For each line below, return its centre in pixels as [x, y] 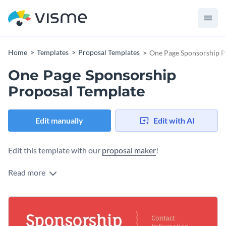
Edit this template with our [55, 150]
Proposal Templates [109, 52]
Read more [27, 173]
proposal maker [129, 150]
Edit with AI [174, 121]
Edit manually [60, 121]
